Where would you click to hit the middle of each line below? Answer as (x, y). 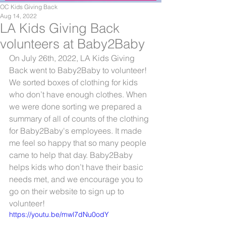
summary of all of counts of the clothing (80, 119)
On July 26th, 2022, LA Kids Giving (73, 58)
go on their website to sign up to (68, 191)
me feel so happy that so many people (79, 143)
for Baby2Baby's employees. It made (76, 131)
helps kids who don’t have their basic (77, 167)
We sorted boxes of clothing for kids (74, 82)
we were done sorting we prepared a (76, 106)
